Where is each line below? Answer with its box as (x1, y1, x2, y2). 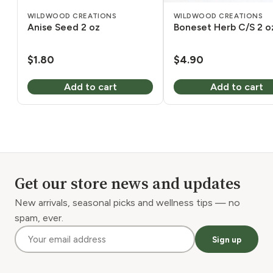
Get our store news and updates (15, 172, 241, 195)
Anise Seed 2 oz (27, 21, 100, 33)
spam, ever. (15, 212, 63, 224)
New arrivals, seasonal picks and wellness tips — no (15, 197, 240, 209)
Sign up (212, 234, 241, 244)
